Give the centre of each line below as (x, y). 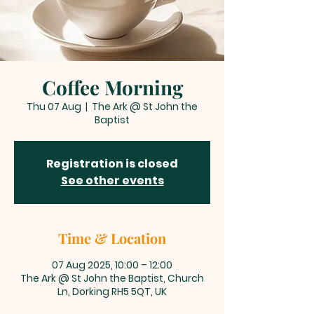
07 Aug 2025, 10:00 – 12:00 (112, 265)
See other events (112, 180)
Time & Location (112, 238)
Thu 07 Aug (54, 107)
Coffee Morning (112, 87)
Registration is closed (112, 164)
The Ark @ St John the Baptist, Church (112, 278)
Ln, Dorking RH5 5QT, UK (112, 292)
